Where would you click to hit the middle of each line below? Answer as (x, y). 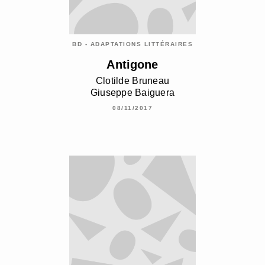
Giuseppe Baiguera (132, 93)
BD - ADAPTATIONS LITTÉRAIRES (132, 44)
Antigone (132, 65)
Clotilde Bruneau (132, 81)
